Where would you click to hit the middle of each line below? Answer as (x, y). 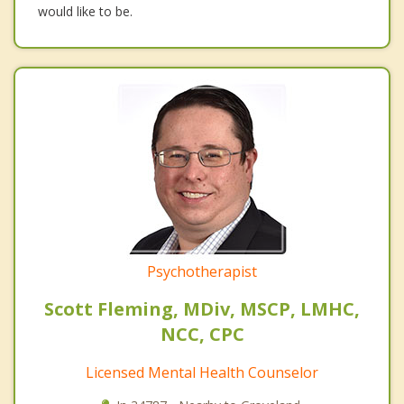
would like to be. (85, 11)
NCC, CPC (202, 334)
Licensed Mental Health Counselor (202, 372)
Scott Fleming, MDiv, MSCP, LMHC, (202, 308)
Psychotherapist (202, 271)
